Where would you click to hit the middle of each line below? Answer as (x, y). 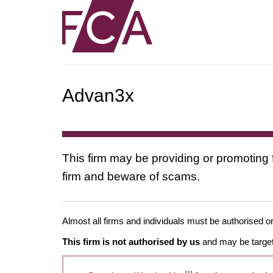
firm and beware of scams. (131, 176)
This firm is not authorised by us (131, 241)
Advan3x (98, 95)
